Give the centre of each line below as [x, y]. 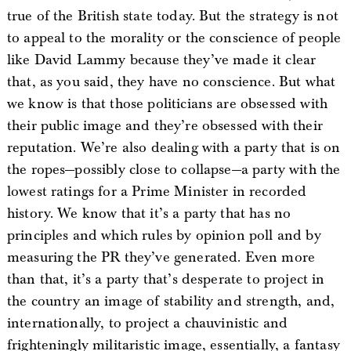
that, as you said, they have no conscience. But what [171, 82]
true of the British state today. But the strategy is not [172, 16]
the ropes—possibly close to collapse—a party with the [174, 170]
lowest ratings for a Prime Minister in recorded [157, 192]
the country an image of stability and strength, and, [171, 301]
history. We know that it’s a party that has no [149, 213]
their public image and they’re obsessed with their [165, 126]
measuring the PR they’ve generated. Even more [161, 257]
